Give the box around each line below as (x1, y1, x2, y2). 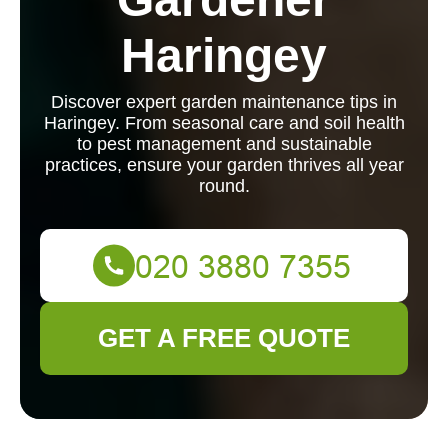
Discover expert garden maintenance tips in (51, 92, 397, 112)
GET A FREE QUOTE (98, 323, 350, 353)
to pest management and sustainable (76, 134, 372, 154)
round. (198, 176, 250, 196)
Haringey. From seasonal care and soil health (43, 113, 405, 133)
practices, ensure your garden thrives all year (44, 155, 404, 175)
